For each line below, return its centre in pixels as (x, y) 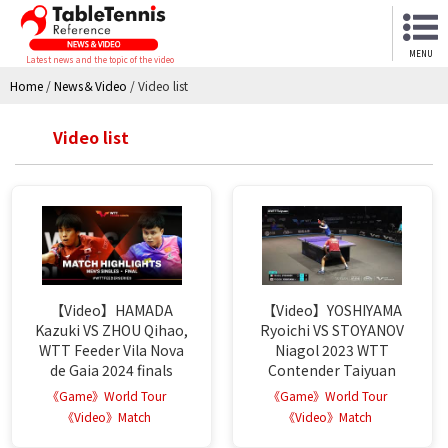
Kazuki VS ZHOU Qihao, (112, 329)
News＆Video (90, 85)
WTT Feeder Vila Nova (112, 349)
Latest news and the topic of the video (100, 59)
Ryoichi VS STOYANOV (332, 329)
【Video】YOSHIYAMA (332, 309)
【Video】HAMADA (112, 309)
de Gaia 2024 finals (112, 369)
